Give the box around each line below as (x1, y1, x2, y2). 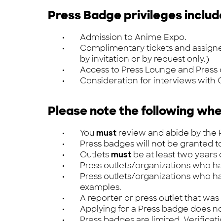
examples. (80, 182, 121, 193)
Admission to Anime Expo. (80, 32, 186, 43)
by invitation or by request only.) (80, 54, 209, 65)
